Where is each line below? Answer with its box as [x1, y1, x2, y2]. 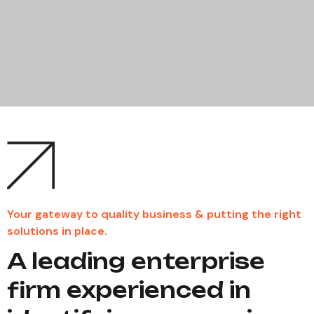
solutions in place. [7, 224, 107, 238]
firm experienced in [7, 277, 251, 303]
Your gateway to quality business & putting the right [7, 207, 301, 221]
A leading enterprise [7, 248, 265, 274]
